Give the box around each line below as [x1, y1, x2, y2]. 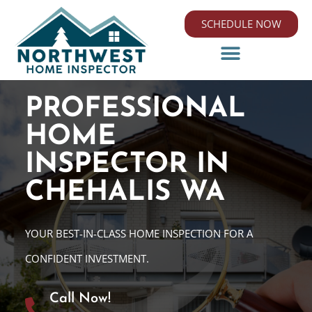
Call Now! [49, 292, 111, 306]
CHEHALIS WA [24, 179, 225, 208]
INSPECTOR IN [24, 151, 229, 180]
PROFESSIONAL [24, 95, 246, 124]
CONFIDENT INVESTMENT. [24, 251, 149, 266]
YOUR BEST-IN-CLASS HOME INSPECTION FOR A [24, 226, 253, 241]
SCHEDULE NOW [201, 17, 281, 31]
